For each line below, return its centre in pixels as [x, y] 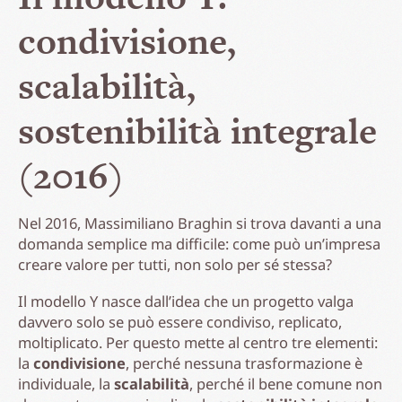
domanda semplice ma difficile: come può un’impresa [199, 243]
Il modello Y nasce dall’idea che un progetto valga [186, 301]
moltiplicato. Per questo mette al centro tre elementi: [198, 342]
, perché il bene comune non [286, 383]
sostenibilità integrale [197, 131]
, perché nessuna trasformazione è [244, 363]
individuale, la [66, 383]
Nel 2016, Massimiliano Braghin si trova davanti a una [200, 223]
